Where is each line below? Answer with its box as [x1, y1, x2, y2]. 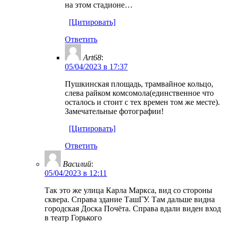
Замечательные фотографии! [65, 106, 164, 116]
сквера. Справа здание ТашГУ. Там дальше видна [45, 195, 215, 204]
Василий [63, 159, 91, 168]
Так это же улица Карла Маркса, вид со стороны [45, 185, 212, 195]
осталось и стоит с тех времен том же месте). [65, 97, 220, 106]
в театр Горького [45, 213, 102, 222]
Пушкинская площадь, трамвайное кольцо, [65, 79, 213, 88]
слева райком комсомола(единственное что [65, 88, 214, 97]
